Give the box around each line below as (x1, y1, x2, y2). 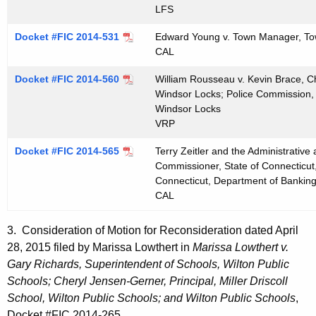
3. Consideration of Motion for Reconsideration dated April (7, 224, 298, 237)
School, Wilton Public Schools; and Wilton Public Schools (7, 292, 296, 305)
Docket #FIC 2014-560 (15, 73, 119, 85)
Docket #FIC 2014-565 (15, 145, 119, 157)
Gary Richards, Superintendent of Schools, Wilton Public (7, 258, 289, 271)
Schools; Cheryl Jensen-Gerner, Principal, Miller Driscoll (7, 275, 288, 288)
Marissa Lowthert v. (193, 241, 288, 254)
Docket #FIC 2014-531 (15, 31, 119, 43)
